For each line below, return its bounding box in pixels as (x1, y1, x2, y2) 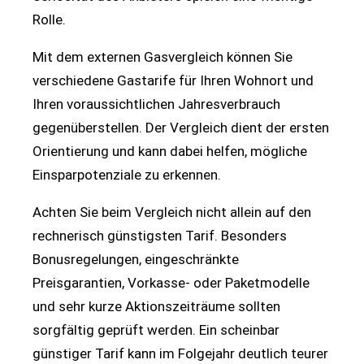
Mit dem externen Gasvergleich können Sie (32, 49, 292, 66)
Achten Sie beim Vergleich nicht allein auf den (32, 204, 311, 221)
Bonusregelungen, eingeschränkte (32, 251, 239, 268)
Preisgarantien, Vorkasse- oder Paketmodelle (32, 275, 310, 292)
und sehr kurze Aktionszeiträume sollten (32, 298, 280, 315)
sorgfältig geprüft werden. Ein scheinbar (32, 322, 279, 339)
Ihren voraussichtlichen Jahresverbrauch (32, 96, 280, 113)
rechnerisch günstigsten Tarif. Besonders (32, 227, 287, 245)
